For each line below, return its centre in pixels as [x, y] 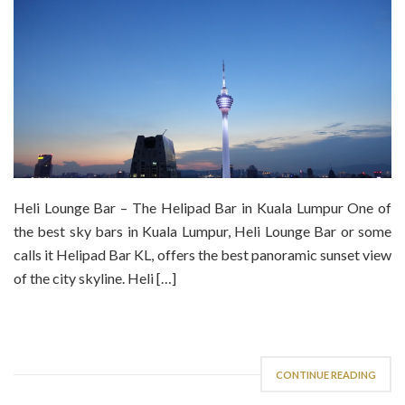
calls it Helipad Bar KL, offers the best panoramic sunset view [202, 255]
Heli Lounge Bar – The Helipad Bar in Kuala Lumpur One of [202, 208]
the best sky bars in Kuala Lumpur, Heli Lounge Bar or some [202, 231]
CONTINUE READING [326, 375]
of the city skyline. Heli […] [95, 278]
